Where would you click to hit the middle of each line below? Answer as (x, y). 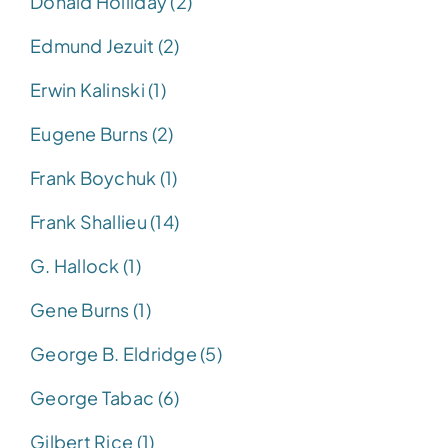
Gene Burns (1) (90, 309)
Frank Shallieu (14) (105, 221)
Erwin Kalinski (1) (98, 89)
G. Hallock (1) (85, 265)
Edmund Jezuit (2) (105, 45)
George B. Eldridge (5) (126, 353)
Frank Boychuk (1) (104, 177)
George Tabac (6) (105, 397)
